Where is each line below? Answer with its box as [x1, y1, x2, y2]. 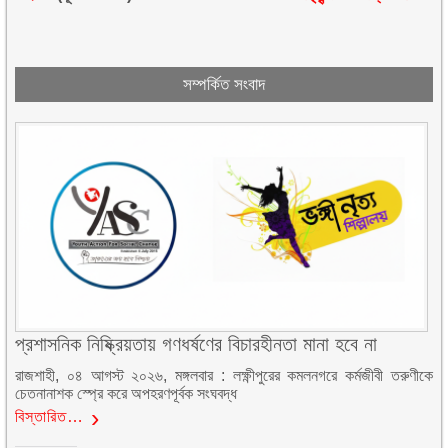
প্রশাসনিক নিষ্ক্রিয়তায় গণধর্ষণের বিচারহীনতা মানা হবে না [15, 333, 378, 356]
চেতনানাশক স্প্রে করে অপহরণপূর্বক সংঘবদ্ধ [15, 385, 238, 403]
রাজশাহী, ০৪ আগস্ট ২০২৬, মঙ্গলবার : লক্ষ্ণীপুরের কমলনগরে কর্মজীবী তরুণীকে [15, 367, 433, 385]
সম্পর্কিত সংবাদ [182, 75, 265, 94]
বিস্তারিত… [15, 408, 85, 426]
